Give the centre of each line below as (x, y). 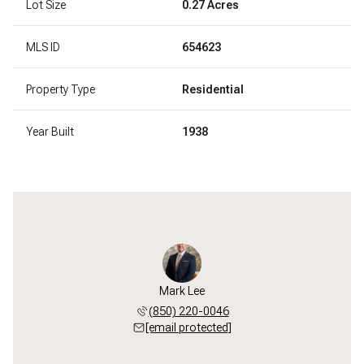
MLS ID (43, 47)
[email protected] (188, 327)
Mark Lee (182, 290)
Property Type (61, 89)
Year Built (50, 131)
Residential (213, 89)
